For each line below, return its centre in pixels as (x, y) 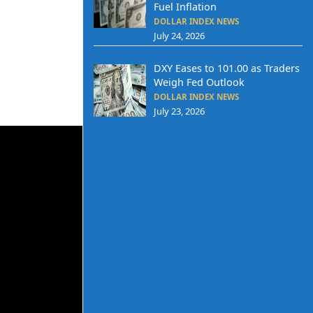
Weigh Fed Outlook (199, 82)
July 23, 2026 (179, 111)
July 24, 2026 (179, 36)
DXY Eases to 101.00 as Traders (226, 68)
